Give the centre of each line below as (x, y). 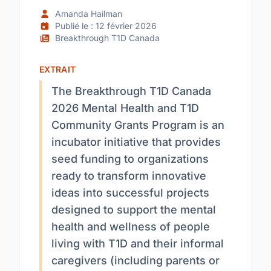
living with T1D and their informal (138, 243)
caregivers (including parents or (135, 260)
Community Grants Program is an (138, 125)
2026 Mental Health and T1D (125, 108)
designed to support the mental (134, 210)
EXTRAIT (58, 69)
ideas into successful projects (130, 193)
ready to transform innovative (129, 176)
